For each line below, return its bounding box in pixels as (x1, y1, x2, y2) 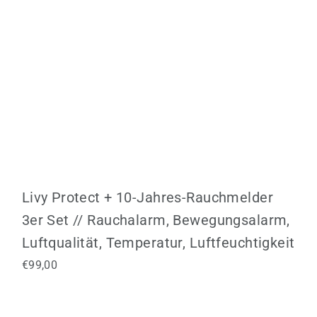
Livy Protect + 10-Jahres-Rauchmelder (21, 189, 273, 207)
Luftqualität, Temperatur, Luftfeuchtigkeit (21, 234, 295, 252)
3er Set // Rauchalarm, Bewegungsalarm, (21, 212, 290, 229)
